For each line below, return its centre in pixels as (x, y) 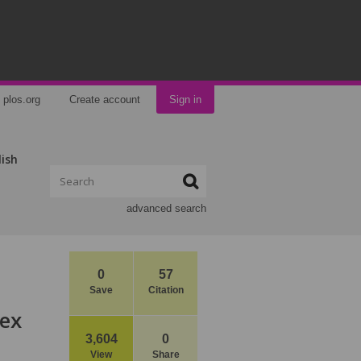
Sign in (185, 100)
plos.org (22, 100)
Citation (166, 290)
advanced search (166, 208)
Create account (105, 100)
